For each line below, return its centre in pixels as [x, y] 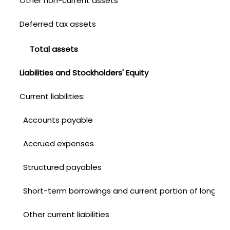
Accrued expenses [59, 143]
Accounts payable [58, 120]
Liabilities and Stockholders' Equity [84, 72]
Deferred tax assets [57, 24]
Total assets [54, 49]
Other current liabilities [66, 214]
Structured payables [63, 167]
